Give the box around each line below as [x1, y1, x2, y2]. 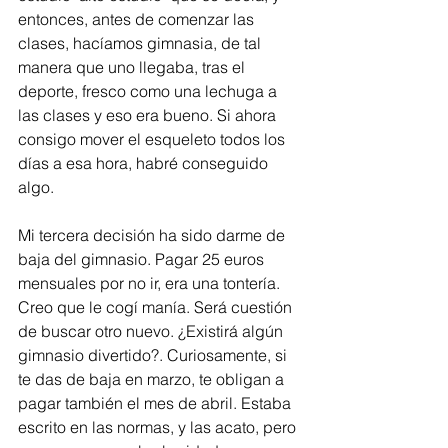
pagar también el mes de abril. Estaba [18, 393, 295, 413]
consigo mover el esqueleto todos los [18, 129, 289, 149]
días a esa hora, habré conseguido [18, 153, 272, 173]
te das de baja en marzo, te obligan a [18, 369, 288, 389]
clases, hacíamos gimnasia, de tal [18, 33, 265, 53]
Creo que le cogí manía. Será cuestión [18, 297, 296, 317]
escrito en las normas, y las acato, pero [18, 417, 300, 437]
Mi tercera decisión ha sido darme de [18, 225, 289, 245]
